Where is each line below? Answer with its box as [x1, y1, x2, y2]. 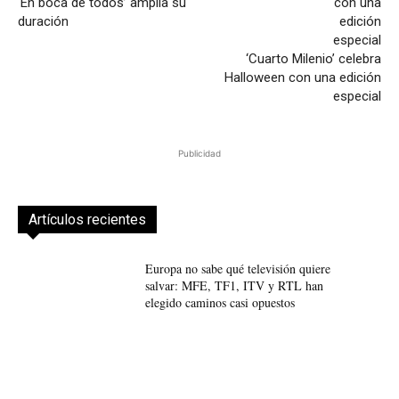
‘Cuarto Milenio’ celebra [245, 51, 381, 68]
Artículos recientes [28, 211, 146, 229]
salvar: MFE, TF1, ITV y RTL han [144, 277, 323, 295]
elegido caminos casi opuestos [144, 294, 295, 312]
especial [332, 88, 381, 105]
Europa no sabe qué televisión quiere [144, 260, 330, 278]
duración [18, 13, 69, 30]
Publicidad [178, 148, 221, 159]
